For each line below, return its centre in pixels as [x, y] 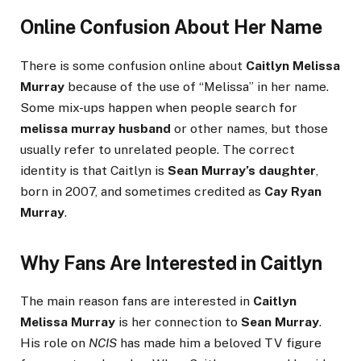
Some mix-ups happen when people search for [159, 107]
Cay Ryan [293, 191]
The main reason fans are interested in [137, 301]
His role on [54, 343]
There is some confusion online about [133, 65]
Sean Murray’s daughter [242, 170]
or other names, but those [249, 128]
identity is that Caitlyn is [94, 170]
